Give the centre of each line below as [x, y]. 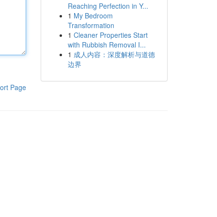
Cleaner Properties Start [110, 35]
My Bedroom [93, 15]
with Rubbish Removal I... [107, 45]
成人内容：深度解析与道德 [114, 54]
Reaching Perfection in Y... [108, 6]
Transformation [91, 25]
